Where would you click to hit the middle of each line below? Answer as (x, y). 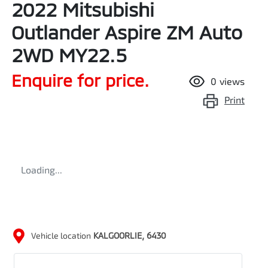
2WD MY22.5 (69, 55)
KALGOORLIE (118, 236)
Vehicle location (61, 236)
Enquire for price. (80, 80)
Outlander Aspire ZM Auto (127, 32)
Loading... (42, 170)
